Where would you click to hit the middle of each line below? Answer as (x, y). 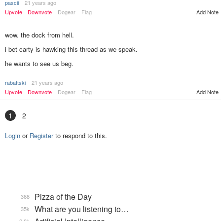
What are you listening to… (82, 209)
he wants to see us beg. (39, 64)
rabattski (15, 83)
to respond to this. (80, 135)
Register (41, 135)
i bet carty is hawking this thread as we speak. (71, 49)
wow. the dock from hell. (39, 35)
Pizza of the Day (63, 197)
